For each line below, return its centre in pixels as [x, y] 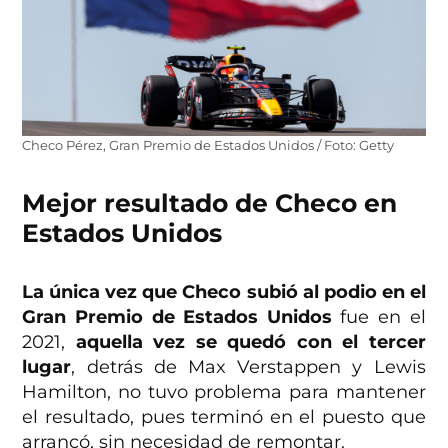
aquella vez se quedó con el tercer [250, 342]
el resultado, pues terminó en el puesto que [224, 417]
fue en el [378, 317]
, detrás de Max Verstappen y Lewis [248, 367]
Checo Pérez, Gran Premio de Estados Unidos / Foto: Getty [208, 146]
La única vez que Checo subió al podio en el [224, 292]
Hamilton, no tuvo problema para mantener [224, 392]
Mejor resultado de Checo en [210, 203]
